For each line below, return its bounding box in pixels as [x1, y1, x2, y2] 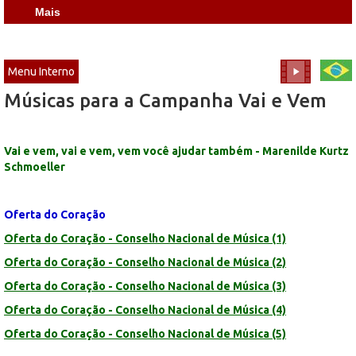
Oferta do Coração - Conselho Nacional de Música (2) [4, 255, 286, 269]
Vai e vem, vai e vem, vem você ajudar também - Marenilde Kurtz [4, 144, 349, 157]
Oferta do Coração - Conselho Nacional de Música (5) [4, 327, 286, 340]
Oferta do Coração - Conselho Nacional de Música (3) [4, 279, 286, 292]
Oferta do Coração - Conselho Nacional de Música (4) [4, 303, 286, 316]
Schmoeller [4, 160, 65, 173]
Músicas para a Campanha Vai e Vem [4, 89, 327, 111]
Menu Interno [8, 64, 75, 78]
